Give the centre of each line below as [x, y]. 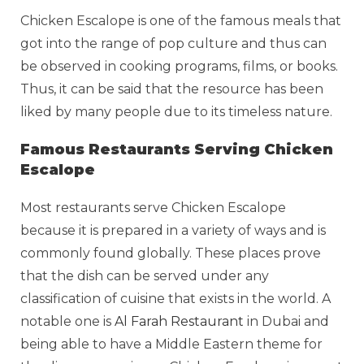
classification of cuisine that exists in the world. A [175, 298]
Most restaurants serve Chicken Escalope [153, 207]
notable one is [67, 321]
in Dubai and [286, 321]
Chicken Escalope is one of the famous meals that [181, 20]
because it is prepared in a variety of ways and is [173, 230]
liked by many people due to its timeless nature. [178, 111]
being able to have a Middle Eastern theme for [171, 344]
